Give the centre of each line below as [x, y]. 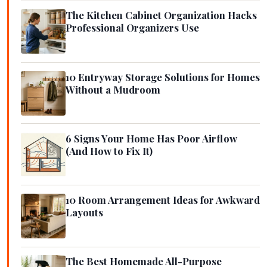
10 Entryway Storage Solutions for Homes [163, 77]
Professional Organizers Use [132, 28]
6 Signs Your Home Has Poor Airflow [151, 138]
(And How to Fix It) [109, 150]
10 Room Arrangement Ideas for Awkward [163, 199]
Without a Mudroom [113, 89]
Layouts [84, 212]
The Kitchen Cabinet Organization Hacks [161, 15]
